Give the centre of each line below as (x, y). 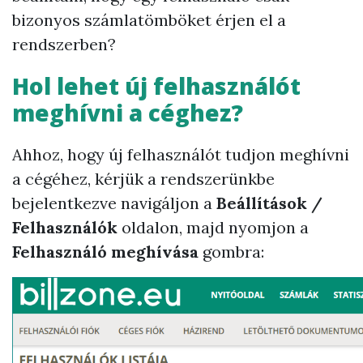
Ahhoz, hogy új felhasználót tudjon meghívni (181, 154)
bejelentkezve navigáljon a (114, 203)
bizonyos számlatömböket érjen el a (149, 20)
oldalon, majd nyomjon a (213, 227)
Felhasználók (65, 227)
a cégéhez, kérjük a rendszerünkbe (143, 179)
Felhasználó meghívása (105, 252)
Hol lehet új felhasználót (156, 86)
